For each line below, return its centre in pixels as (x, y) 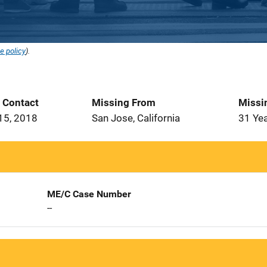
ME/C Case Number (89, 194)
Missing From (124, 103)
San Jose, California (136, 118)
